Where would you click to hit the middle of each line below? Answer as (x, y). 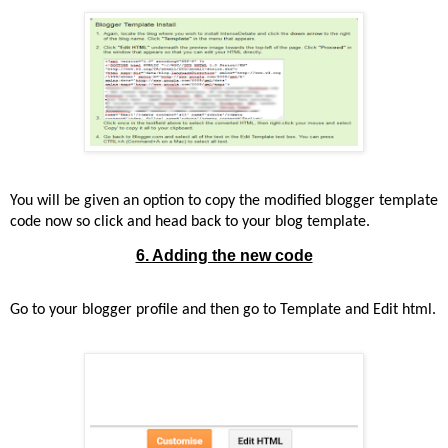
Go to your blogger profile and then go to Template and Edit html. (223, 309)
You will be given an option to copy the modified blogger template (224, 201)
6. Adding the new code (224, 255)
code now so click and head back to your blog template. (190, 222)
